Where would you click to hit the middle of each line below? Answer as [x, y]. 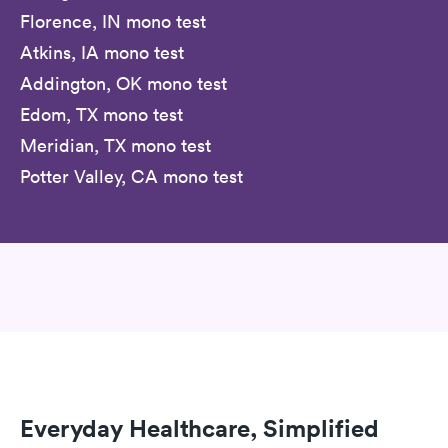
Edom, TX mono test [101, 114]
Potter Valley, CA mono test [131, 176]
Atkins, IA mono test [102, 52]
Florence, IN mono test [113, 21]
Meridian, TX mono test [115, 145]
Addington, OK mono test [123, 83]
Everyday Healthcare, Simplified [199, 428]
